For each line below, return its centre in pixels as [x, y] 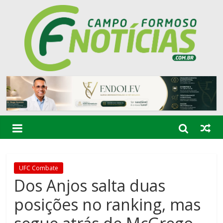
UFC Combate [39, 168]
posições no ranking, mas [108, 205]
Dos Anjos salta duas [90, 186]
